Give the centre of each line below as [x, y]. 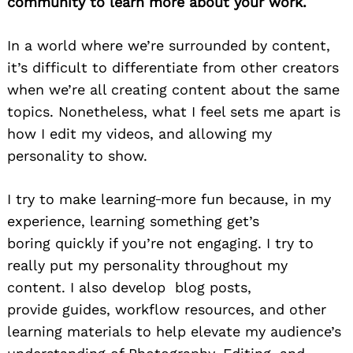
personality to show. [80, 155]
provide [32, 309]
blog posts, [211, 287]
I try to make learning [82, 199]
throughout [221, 265]
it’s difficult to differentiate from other [142, 67]
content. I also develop [89, 287]
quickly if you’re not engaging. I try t [180, 243]
